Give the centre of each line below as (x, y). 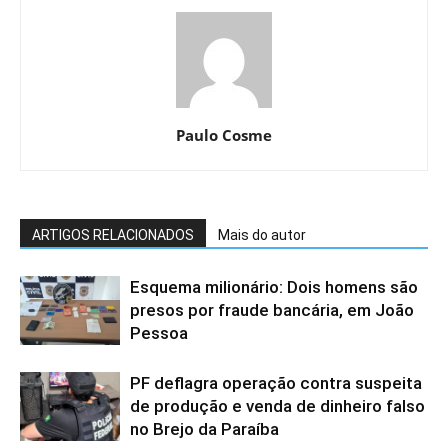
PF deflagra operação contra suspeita (276, 383)
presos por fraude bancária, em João (272, 310)
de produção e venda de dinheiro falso (277, 406)
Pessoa (159, 333)
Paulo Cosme (224, 135)
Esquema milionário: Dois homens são (274, 287)
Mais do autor (262, 235)
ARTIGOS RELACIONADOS (113, 235)
